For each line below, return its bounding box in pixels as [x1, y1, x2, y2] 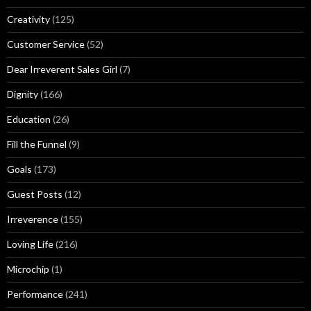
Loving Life [7, 238, 53, 250]
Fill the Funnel [7, 138, 67, 150]
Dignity [7, 88, 38, 100]
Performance [7, 288, 63, 300]
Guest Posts [7, 188, 62, 200]
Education [7, 113, 51, 125]
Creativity [7, 13, 50, 25]
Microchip [7, 263, 49, 275]
